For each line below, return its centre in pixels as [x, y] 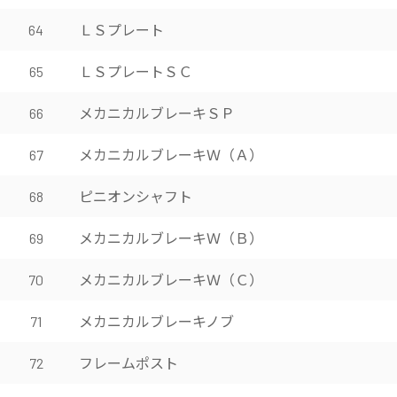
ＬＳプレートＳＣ [136, 71]
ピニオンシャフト [136, 196]
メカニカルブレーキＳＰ [157, 113]
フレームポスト [128, 362]
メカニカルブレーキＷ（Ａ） [171, 154]
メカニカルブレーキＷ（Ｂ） [171, 237]
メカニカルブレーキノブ [156, 321]
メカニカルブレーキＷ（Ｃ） [171, 279]
